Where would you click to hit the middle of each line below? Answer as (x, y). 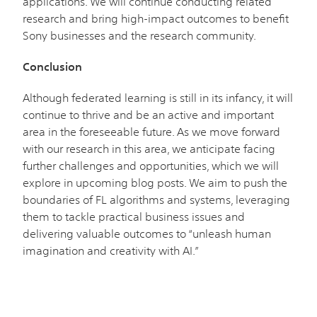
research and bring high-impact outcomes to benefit (156, 18)
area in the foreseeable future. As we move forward (151, 131)
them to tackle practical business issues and (134, 216)
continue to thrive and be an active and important (148, 114)
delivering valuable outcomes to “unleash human (147, 233)
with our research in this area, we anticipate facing (149, 148)
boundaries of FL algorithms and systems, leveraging (156, 199)
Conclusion (52, 66)
